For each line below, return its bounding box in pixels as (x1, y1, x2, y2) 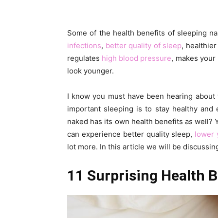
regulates (67, 54, 102, 63)
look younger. (67, 66, 114, 75)
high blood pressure (102, 54, 172, 63)
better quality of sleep (105, 41, 182, 50)
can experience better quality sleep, (67, 129, 195, 139)
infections (67, 41, 101, 50)
